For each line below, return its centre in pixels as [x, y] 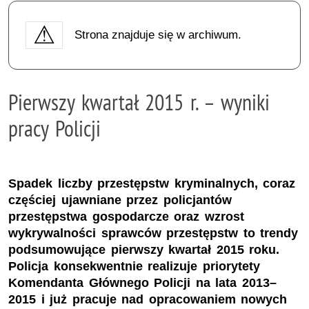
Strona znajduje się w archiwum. [158, 34]
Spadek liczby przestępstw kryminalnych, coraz [152, 184]
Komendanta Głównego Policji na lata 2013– [142, 283]
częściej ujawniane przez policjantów [120, 200]
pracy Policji [54, 128]
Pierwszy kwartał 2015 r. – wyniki [139, 102]
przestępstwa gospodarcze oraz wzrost [126, 217]
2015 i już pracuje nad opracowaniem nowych [148, 300]
